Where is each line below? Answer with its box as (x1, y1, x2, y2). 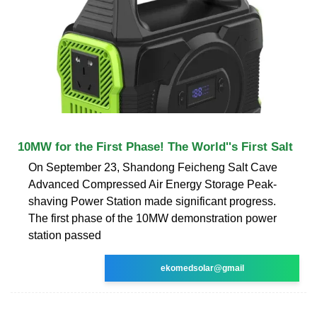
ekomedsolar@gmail (160, 263, 244, 273)
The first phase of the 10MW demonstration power (28, 212, 277, 224)
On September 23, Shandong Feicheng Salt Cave (28, 161, 277, 173)
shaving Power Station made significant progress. (28, 195, 276, 207)
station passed (28, 229, 101, 241)
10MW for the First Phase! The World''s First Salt (18, 139, 293, 154)
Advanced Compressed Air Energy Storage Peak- (28, 178, 277, 190)
